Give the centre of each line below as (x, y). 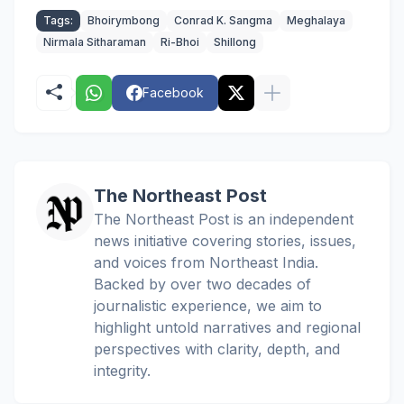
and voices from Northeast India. (206, 262)
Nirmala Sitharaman (95, 42)
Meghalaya (316, 20)
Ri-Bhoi (180, 42)
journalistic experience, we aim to (208, 306)
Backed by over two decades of (202, 284)
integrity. (122, 371)
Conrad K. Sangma (223, 20)
